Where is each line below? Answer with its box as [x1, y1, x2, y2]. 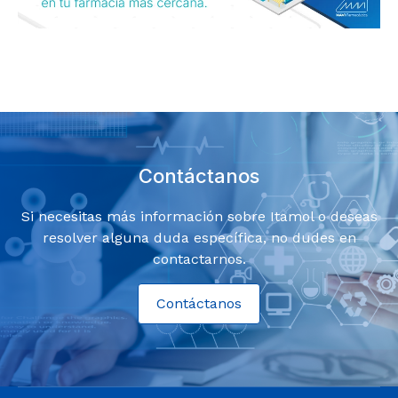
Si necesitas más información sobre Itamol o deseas [20, 208, 378, 226]
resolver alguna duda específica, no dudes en [42, 229, 356, 247]
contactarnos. [152, 251, 246, 268]
